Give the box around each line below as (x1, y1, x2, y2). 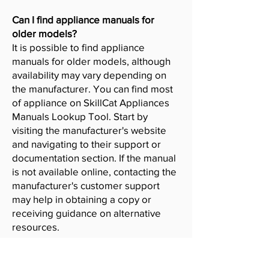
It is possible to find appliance (12, 41, 145, 53)
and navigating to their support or (12, 138, 161, 150)
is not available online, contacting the (12, 166, 177, 177)
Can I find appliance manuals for (12, 14, 154, 25)
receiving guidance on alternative (12, 207, 161, 219)
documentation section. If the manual (12, 152, 176, 163)
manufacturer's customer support (12, 180, 160, 191)
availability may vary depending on (12, 69, 166, 80)
